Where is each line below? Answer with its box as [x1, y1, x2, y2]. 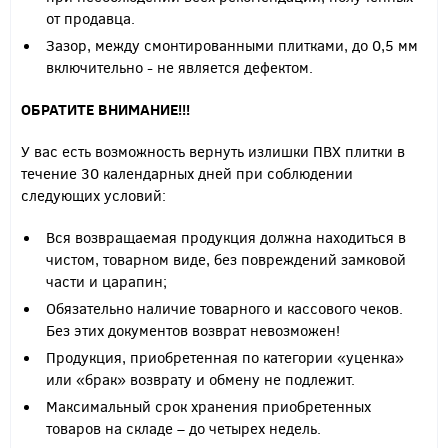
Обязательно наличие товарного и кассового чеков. [46, 298, 403, 318]
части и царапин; [46, 271, 167, 291]
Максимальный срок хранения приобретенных [46, 396, 371, 416]
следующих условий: [21, 185, 166, 205]
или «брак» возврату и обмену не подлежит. [46, 369, 355, 389]
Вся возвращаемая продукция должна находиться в [46, 227, 406, 247]
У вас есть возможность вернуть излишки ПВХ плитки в [21, 141, 405, 161]
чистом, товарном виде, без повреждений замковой [46, 249, 406, 269]
